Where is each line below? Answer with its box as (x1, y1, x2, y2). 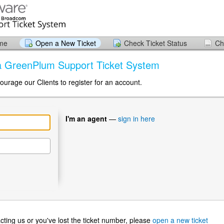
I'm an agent (65, 113, 107, 123)
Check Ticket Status (124, 38, 187, 48)
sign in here (118, 113, 155, 123)
